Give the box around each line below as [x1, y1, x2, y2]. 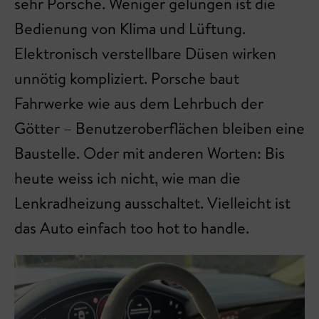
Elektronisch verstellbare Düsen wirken [14, 43, 276, 64]
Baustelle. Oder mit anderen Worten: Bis [14, 142, 285, 164]
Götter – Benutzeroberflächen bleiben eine [14, 117, 305, 139]
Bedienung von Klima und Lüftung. [14, 18, 246, 39]
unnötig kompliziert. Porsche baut [14, 68, 239, 89]
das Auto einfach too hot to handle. [14, 217, 249, 239]
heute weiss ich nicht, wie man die [14, 167, 241, 189]
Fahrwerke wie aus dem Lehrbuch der [14, 93, 263, 114]
